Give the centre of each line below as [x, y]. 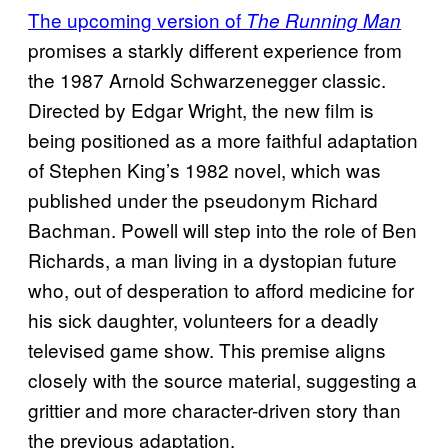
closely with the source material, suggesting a [222, 379]
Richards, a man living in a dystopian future [212, 259]
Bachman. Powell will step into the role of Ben [222, 229]
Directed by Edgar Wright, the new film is [201, 109]
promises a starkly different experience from [215, 49]
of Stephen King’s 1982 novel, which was [204, 169]
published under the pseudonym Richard [203, 199]
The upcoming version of [137, 19]
